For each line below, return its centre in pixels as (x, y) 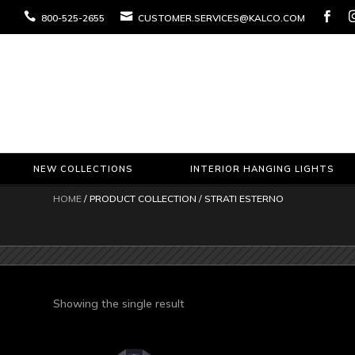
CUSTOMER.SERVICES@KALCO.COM (220, 17)
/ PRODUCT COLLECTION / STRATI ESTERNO (183, 198)
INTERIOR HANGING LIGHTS (261, 168)
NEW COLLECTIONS (83, 168)
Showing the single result (119, 303)
